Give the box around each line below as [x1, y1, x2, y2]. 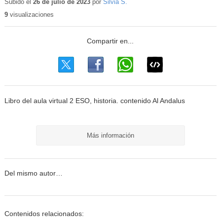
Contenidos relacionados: [4, 210, 84, 218]
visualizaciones [7, 11, 54, 19]
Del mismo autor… [4, 170, 63, 178]
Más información [86, 131, 134, 139]
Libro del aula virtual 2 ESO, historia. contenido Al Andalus [4, 97, 185, 105]
